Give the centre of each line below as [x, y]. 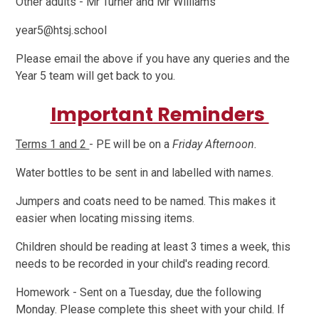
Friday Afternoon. [215, 145]
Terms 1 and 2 [53, 145]
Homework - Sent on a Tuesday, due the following [139, 293]
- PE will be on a [131, 145]
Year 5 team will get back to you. [96, 76]
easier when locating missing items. [107, 219]
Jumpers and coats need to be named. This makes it [146, 202]
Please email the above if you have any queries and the [153, 59]
